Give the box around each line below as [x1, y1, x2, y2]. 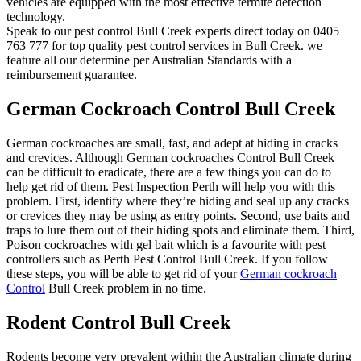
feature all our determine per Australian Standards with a [6, 53, 292, 67]
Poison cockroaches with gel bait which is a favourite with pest [6, 237, 326, 251]
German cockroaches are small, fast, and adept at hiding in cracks [6, 135, 338, 150]
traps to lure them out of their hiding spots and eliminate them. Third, [6, 222, 355, 237]
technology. [6, 10, 65, 23]
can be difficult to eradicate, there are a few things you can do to [6, 164, 331, 179]
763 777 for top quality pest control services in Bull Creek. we [6, 39, 322, 52]
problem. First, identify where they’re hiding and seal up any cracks [6, 193, 349, 208]
